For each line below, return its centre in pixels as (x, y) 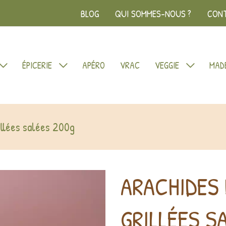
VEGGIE (167, 65)
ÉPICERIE (37, 65)
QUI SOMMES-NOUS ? (153, 13)
